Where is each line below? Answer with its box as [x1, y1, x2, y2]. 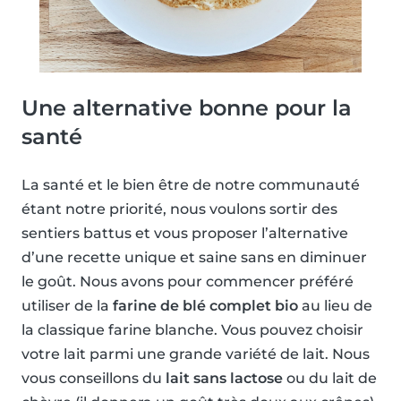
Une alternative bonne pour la [21, 94, 352, 121]
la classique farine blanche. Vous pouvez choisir [21, 320, 363, 338]
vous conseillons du [21, 369, 166, 387]
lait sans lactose [166, 369, 283, 387]
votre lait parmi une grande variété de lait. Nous [21, 345, 370, 363]
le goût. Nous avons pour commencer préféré [21, 272, 354, 290]
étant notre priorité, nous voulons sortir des [21, 200, 337, 218]
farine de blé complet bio [113, 296, 298, 314]
